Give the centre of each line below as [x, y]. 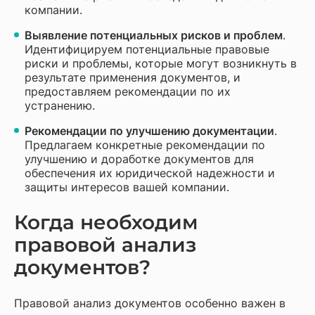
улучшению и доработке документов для [139, 159]
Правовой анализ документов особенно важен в [150, 303]
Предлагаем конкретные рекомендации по [145, 145]
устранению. [60, 105]
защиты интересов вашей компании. [127, 187]
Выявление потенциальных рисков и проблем [154, 35]
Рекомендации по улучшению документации [149, 131]
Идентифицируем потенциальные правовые [147, 49]
